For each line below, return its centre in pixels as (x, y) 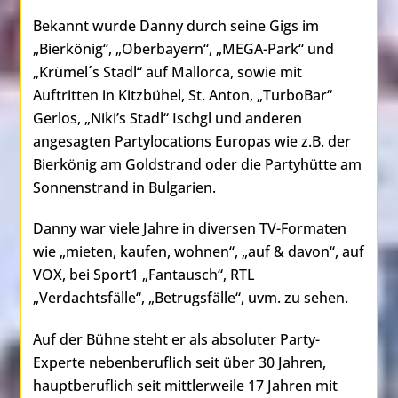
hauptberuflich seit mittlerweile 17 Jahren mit (185, 386)
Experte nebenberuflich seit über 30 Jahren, (179, 363)
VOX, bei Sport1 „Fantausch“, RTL (143, 275)
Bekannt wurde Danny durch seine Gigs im (175, 25)
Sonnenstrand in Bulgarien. (124, 187)
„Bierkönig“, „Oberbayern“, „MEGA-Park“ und (183, 48)
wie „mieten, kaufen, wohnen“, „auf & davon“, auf (198, 252)
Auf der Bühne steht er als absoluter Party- (176, 340)
